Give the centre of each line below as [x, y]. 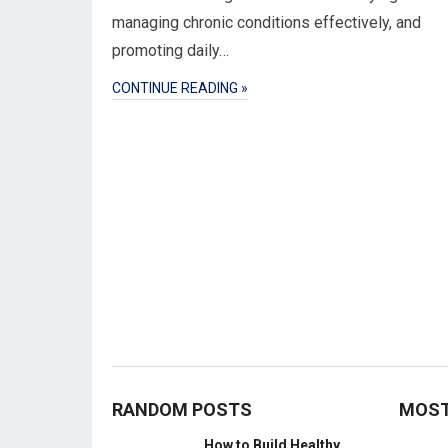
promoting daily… [170, 50]
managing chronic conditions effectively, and [266, 22]
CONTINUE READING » [180, 88]
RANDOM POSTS [182, 409]
